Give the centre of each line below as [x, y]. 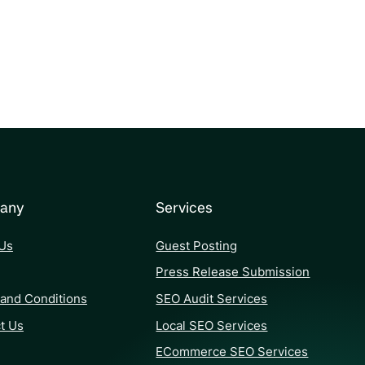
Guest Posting [197, 245]
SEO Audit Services [212, 298]
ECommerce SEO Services [232, 352]
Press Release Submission [233, 272]
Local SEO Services [212, 325]
